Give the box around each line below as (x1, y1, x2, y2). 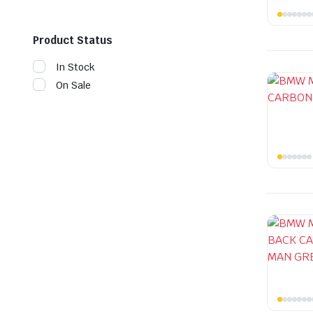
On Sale (56, 78, 91, 92)
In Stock (56, 60, 95, 73)
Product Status (33, 33, 112, 47)
